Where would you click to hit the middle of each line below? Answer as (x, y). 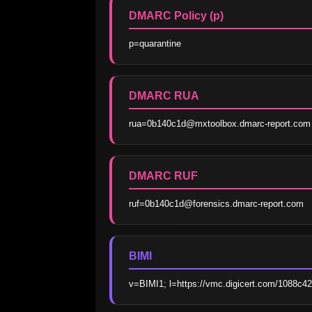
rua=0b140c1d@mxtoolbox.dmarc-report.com (220, 124)
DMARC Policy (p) (176, 16)
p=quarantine (155, 44)
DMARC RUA (164, 96)
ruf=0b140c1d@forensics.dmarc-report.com (216, 204)
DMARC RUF (163, 176)
